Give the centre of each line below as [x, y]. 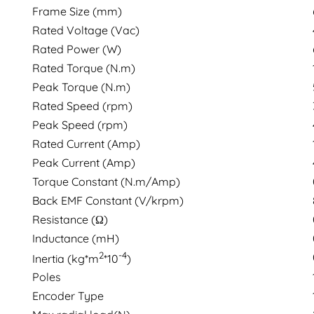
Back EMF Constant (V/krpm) [108, 200]
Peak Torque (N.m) [82, 87]
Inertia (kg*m [66, 258]
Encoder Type [68, 295]
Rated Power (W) [77, 49]
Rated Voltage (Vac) [86, 30]
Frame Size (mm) [77, 11]
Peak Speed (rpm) [80, 124]
